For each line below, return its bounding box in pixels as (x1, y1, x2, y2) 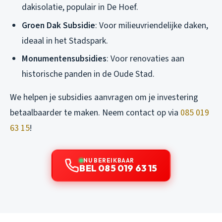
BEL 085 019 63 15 (79, 163, 158, 174)
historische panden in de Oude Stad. (22, 68, 155, 81)
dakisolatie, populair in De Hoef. (22, 1, 138, 14)
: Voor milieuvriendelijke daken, (95, 19, 208, 32)
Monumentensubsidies (22, 53, 107, 65)
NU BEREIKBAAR (83, 157, 134, 165)
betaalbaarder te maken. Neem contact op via (10, 107, 180, 119)
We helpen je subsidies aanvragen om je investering (10, 91, 198, 104)
